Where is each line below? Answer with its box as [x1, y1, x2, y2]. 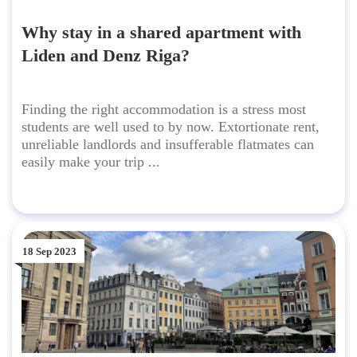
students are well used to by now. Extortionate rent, [22, 119, 320, 135]
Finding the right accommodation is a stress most [22, 101, 306, 118]
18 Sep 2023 [22, 245, 76, 257]
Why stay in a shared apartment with [22, 22, 301, 43]
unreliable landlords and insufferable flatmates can [22, 136, 314, 153]
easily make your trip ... [22, 154, 160, 171]
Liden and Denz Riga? [22, 45, 190, 66]
